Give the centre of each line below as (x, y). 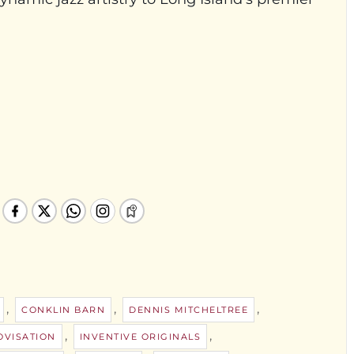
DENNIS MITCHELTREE (188, 309)
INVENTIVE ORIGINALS (140, 336)
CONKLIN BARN (63, 309)
